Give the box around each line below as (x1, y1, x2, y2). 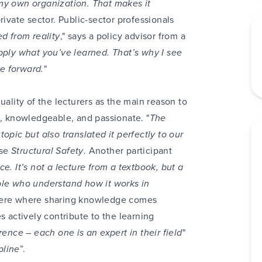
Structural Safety (11, 144, 84, 157)
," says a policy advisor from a (60, 29, 186, 43)
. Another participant (83, 144, 173, 157)
